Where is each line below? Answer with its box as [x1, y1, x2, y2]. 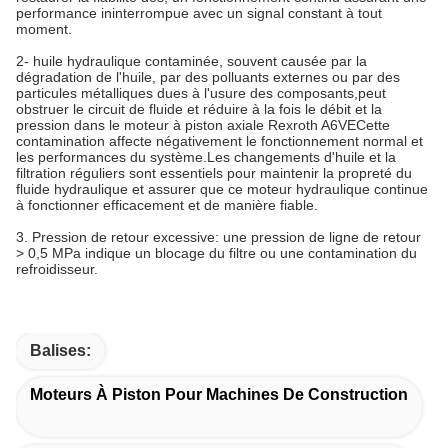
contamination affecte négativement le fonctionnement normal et [16, 133, 423, 150]
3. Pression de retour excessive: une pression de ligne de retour [16, 229, 421, 246]
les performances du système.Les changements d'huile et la [16, 149, 396, 166]
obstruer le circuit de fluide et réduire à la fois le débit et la [16, 101, 382, 118]
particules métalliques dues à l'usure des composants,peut [16, 85, 386, 102]
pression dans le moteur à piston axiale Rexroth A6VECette [16, 117, 390, 134]
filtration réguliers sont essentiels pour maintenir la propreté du [16, 165, 412, 182]
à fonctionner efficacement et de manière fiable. [16, 197, 318, 214]
